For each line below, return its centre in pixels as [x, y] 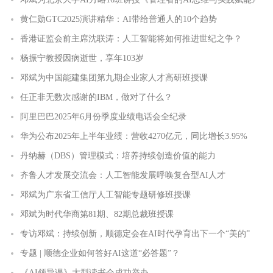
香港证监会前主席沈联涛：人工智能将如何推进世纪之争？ [131, 38]
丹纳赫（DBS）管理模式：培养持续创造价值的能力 [118, 155]
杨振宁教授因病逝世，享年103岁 [82, 58]
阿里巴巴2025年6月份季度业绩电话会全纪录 [103, 116]
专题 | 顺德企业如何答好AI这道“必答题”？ [100, 253]
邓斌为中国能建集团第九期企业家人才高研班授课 [114, 77]
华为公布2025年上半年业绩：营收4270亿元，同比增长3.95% [134, 136]
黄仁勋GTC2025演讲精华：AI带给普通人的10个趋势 [119, 19]
